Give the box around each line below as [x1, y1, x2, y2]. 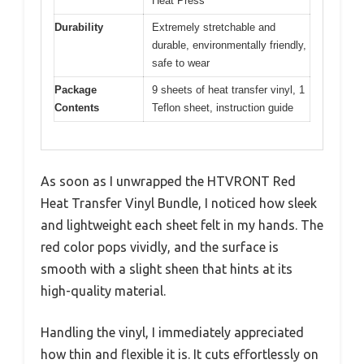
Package [54, 83, 97, 96]
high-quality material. [41, 284, 166, 299]
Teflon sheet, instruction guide [152, 101, 293, 114]
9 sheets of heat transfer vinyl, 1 [152, 83, 305, 96]
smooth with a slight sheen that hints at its [41, 262, 292, 277]
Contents [54, 101, 99, 114]
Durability [54, 20, 103, 33]
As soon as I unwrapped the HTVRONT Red [41, 174, 296, 189]
